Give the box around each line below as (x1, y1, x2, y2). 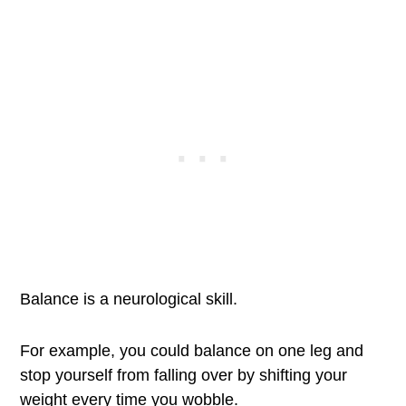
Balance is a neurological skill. (20, 290, 238, 308)
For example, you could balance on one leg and (20, 342, 364, 360)
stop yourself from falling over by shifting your (20, 366, 348, 384)
